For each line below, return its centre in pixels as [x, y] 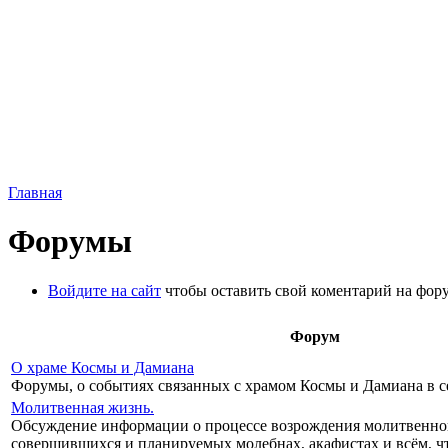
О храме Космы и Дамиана [102, 367]
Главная [35, 192]
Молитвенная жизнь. [82, 407]
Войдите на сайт [104, 290]
